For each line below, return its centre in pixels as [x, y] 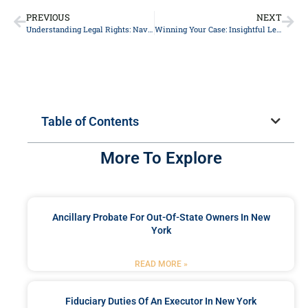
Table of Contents [90, 121]
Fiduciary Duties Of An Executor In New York [161, 301]
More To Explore [161, 158]
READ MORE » [161, 264]
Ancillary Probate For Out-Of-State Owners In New [161, 217]
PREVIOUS [48, 17]
